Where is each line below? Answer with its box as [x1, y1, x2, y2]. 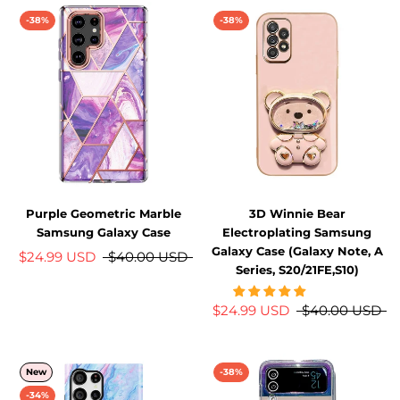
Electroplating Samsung [222, 224, 371, 239]
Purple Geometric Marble [25, 205, 181, 221]
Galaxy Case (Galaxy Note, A [211, 243, 383, 258]
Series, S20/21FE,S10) [235, 262, 359, 277]
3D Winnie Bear [248, 205, 346, 221]
